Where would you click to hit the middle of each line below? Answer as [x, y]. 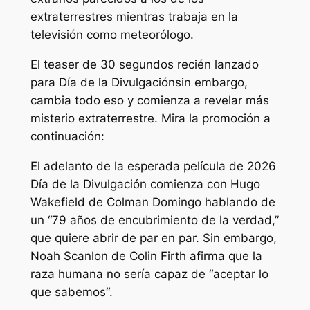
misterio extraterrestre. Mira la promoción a [150, 119]
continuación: [67, 137]
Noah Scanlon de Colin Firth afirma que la [146, 256]
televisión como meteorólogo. [112, 35]
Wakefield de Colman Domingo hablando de [153, 202]
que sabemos [68, 292]
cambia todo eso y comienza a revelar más [149, 101]
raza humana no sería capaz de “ [121, 274]
